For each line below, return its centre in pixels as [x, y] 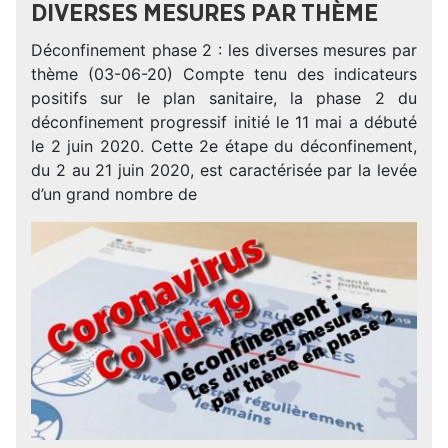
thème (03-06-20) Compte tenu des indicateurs [224, 74]
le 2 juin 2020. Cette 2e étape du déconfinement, [224, 146]
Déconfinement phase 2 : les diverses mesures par [224, 50]
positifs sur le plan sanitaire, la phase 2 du [224, 98]
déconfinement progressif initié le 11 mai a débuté [224, 122]
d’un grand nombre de [114, 194]
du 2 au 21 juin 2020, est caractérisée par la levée [224, 170]
